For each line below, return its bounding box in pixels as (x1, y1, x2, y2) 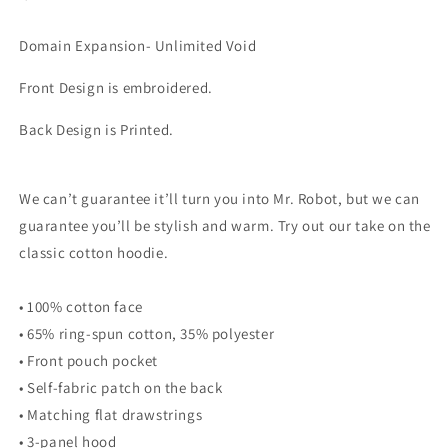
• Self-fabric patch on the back (19, 378, 223, 397)
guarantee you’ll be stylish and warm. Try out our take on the (19, 216, 431, 235)
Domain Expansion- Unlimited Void (19, 36, 257, 55)
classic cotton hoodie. (19, 243, 169, 262)
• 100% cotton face (19, 297, 143, 316)
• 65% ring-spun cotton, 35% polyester (19, 324, 275, 343)
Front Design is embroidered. (19, 78, 213, 97)
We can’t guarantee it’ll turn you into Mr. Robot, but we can (19, 189, 421, 208)
